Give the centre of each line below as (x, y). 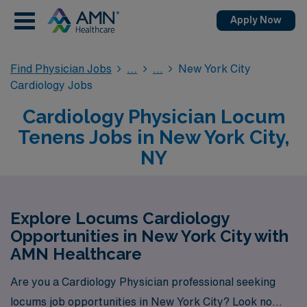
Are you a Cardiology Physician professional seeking (143, 281)
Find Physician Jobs (61, 69)
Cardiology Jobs (51, 85)
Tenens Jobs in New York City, (153, 137)
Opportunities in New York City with (149, 236)
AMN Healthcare (76, 254)
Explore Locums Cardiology (120, 218)
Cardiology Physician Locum (153, 117)
